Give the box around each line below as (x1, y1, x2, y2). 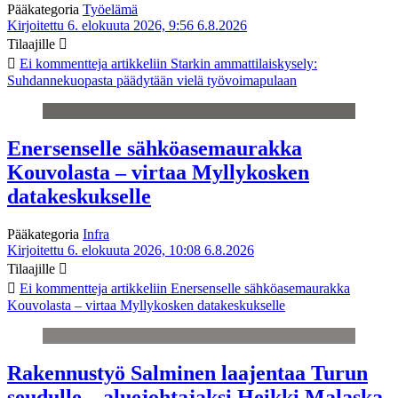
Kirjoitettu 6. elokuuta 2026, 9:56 (7, 18, 194, 34)
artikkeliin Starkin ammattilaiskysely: (107, 56, 317, 72)
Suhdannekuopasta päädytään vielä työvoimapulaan (7, 73, 297, 89)
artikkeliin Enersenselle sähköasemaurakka (107, 280, 350, 296)
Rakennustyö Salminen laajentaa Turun (7, 361, 368, 385)
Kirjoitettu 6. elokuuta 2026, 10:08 (7, 242, 201, 258)
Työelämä (83, 2, 138, 18)
